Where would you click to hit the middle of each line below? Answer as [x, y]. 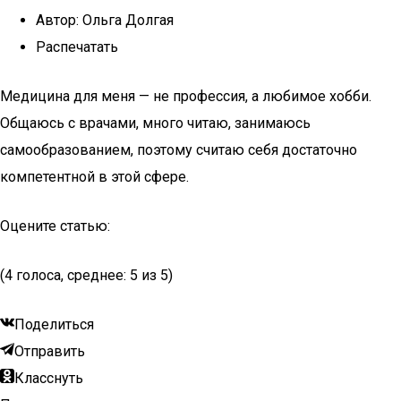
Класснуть [49, 378]
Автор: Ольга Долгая [105, 20]
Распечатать [77, 47]
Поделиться [54, 324]
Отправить [50, 351]
